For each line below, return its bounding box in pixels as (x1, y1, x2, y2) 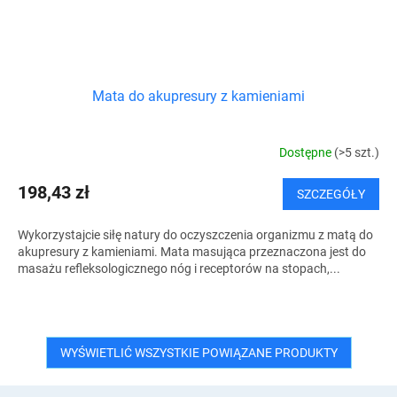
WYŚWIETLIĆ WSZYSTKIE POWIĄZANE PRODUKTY (59, 346, 338, 361)
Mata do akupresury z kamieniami (92, 88, 305, 105)
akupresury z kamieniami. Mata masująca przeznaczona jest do (18, 245, 366, 260)
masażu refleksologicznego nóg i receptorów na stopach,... (18, 261, 340, 276)
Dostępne (279, 144, 334, 160)
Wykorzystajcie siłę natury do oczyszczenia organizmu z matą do (18, 228, 373, 243)
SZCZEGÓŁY (297, 187, 365, 202)
